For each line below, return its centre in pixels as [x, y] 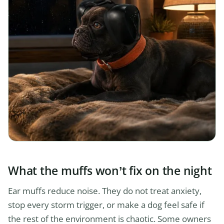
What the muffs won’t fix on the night [110, 170]
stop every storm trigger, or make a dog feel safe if [106, 204]
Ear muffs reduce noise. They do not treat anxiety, [105, 190]
